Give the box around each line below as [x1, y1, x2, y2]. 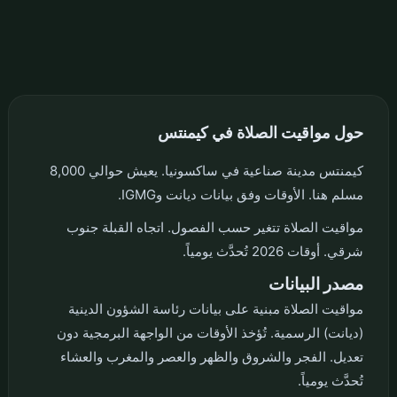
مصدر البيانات [269, 273, 364, 294]
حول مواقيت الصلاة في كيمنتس [158, 122, 364, 142]
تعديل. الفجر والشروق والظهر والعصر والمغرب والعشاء [60, 347, 364, 365]
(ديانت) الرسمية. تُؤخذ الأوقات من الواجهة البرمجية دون [57, 323, 364, 341]
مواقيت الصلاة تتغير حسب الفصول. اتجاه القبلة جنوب [66, 218, 364, 236]
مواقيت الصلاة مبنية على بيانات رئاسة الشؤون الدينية [68, 300, 364, 317]
